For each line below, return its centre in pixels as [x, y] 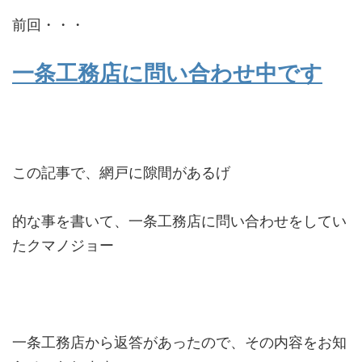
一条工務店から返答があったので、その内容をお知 [179, 342]
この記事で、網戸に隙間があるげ [121, 173]
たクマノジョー [63, 245]
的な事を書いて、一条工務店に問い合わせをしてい [179, 221]
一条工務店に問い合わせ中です [167, 73]
